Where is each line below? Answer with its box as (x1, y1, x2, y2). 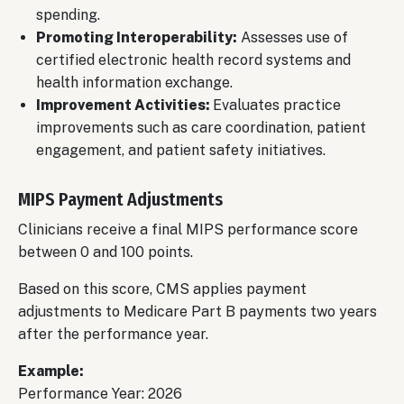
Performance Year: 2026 (18, 384, 182, 402)
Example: (18, 362, 84, 380)
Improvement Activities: (36, 96, 213, 114)
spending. (36, 5, 100, 23)
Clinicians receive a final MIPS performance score (18, 220, 358, 238)
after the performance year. (18, 325, 208, 343)
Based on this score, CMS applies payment (18, 280, 307, 298)
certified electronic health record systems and (36, 50, 351, 69)
